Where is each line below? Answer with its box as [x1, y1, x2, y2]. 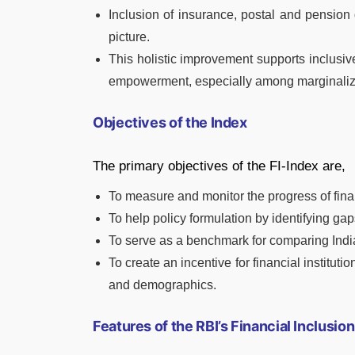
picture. [109, 29, 150, 44]
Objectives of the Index [93, 113, 247, 131]
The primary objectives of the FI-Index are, [93, 158, 345, 174]
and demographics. [109, 277, 216, 292]
